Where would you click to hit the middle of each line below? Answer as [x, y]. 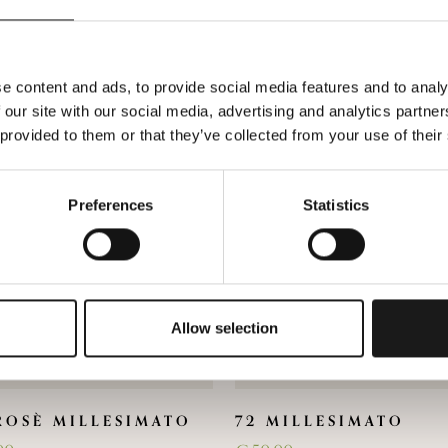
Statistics [336, 205]
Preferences [111, 205]
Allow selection [224, 328]
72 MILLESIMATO [319, 422]
